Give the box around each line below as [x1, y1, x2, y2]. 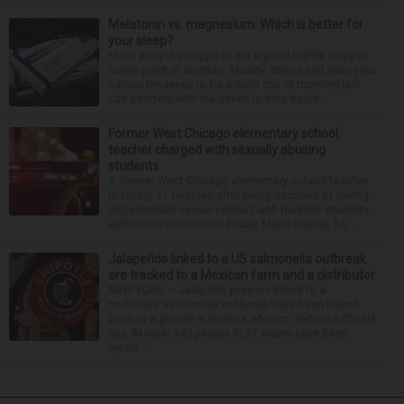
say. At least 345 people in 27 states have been [108, 326, 348, 341]
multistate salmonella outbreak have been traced [108, 298, 359, 312]
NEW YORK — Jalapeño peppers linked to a [108, 283, 326, 298]
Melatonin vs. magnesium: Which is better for [108, 17, 363, 32]
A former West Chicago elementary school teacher [108, 174, 368, 188]
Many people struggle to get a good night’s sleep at [108, 49, 368, 63]
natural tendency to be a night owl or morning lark [108, 78, 360, 92]
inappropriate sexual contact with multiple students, [108, 203, 372, 217]
